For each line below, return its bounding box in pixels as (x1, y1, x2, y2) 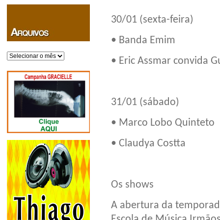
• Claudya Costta (111, 137, 186, 149)
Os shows (111, 179, 154, 191)
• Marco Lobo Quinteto (111, 117, 215, 129)
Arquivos (6, 51, 30, 58)
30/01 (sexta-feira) (111, 14, 193, 26)
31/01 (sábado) (111, 96, 179, 108)
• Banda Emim (111, 34, 175, 46)
